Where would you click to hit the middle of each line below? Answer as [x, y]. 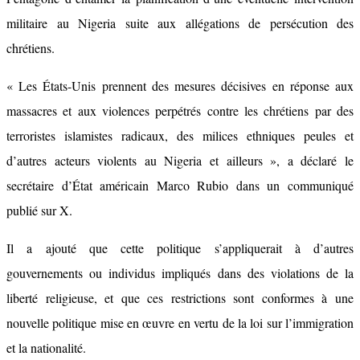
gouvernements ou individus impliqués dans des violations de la [180, 273]
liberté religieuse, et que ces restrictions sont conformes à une [180, 298]
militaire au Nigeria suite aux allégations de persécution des [180, 23]
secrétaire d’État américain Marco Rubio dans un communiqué [180, 185]
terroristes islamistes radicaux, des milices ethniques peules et [180, 135]
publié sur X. [39, 210]
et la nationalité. [46, 348]
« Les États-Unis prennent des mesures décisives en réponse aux [180, 86]
